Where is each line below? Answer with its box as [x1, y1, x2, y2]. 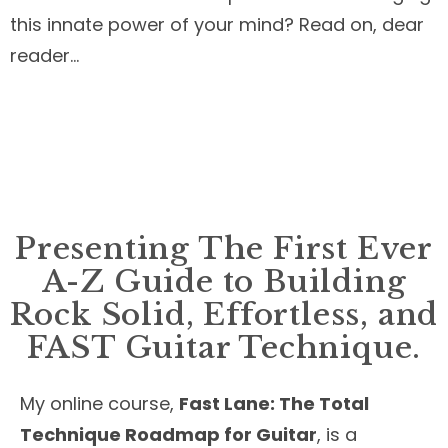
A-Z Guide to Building [41, 263, 407, 301]
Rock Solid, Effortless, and [9, 296, 439, 334]
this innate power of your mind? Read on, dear [10, 11, 424, 37]
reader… [10, 42, 79, 68]
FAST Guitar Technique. [26, 329, 422, 367]
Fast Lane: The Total [179, 390, 369, 416]
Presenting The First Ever [15, 230, 433, 268]
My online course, [20, 390, 179, 416]
